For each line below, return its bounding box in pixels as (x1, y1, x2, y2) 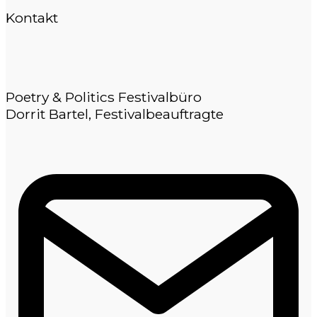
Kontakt (6, 9, 58, 27)
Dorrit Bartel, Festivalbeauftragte (6, 105, 224, 122)
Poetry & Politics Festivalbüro (6, 88, 202, 105)
